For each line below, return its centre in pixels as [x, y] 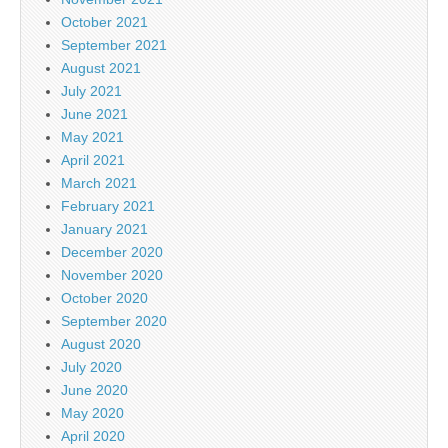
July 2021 [91, 90]
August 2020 [101, 343]
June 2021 [94, 113]
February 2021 [108, 205]
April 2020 [93, 435]
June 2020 [94, 389]
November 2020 [112, 274]
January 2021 [104, 228]
